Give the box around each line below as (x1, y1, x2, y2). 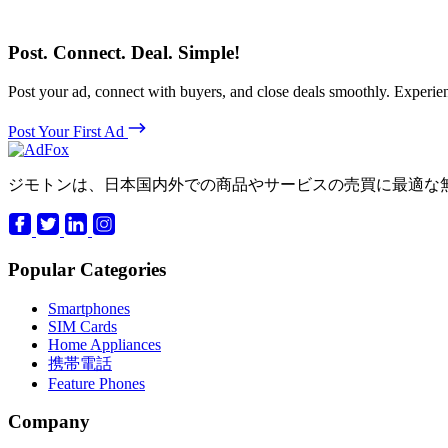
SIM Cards (48, 317, 117, 335)
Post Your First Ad (8, 123, 124, 141)
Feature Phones (48, 374, 145, 392)
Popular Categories (8, 259, 166, 281)
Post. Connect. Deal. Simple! (8, 41, 240, 63)
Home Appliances (48, 335, 161, 353)
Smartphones (48, 299, 130, 317)
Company (8, 411, 90, 433)
